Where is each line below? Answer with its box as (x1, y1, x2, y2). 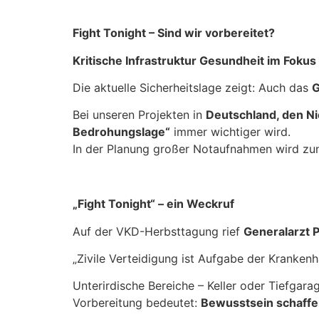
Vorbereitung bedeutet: (73, 296, 201, 310)
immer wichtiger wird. (170, 125, 291, 140)
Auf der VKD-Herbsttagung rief (73, 224, 244, 239)
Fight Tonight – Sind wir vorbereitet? (73, 26, 275, 41)
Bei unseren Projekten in (73, 108, 206, 122)
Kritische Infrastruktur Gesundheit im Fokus (73, 53, 316, 68)
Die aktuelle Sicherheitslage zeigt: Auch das (73, 80, 312, 95)
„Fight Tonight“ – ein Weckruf (73, 197, 234, 211)
